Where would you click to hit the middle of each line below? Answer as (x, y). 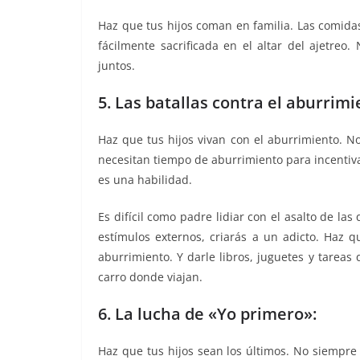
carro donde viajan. (150, 276)
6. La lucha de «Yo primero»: (207, 313)
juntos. (117, 65)
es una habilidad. (145, 179)
